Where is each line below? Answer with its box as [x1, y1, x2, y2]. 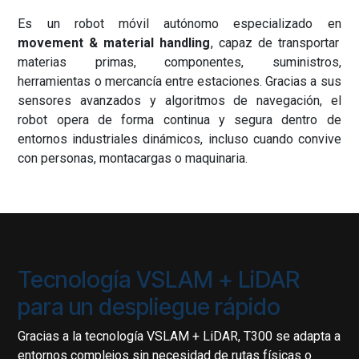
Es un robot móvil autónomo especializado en [18, 16, 341, 31]
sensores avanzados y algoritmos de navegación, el [18, 93, 341, 108]
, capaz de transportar [210, 35, 339, 50]
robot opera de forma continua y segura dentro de [18, 112, 341, 127]
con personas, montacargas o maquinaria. [18, 151, 248, 166]
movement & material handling [18, 35, 211, 50]
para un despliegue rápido [18, 292, 281, 321]
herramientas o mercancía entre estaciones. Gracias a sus [18, 74, 341, 89]
